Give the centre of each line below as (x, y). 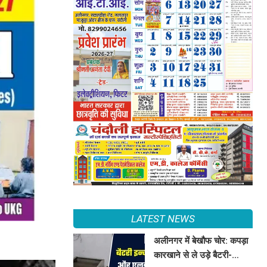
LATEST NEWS (163, 218)
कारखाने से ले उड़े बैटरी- (193, 255)
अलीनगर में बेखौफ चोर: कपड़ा (201, 240)
